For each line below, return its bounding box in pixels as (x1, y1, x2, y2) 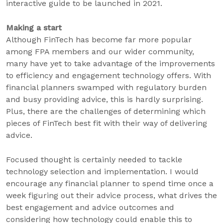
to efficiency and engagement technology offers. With (6, 71, 211, 80)
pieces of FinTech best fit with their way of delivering (6, 118, 207, 128)
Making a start (6, 23, 62, 32)
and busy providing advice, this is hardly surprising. (6, 95, 203, 104)
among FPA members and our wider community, (6, 47, 194, 56)
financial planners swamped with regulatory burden (6, 83, 207, 92)
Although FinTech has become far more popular (6, 35, 192, 44)
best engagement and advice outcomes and (6, 203, 174, 212)
